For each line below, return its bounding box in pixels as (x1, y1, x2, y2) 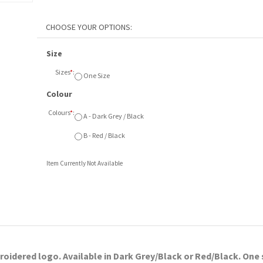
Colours (47, 99, 70, 107)
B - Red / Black (86, 109, 129, 117)
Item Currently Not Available (46, 131, 123, 139)
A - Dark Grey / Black (86, 99, 147, 107)
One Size (86, 68, 113, 76)
